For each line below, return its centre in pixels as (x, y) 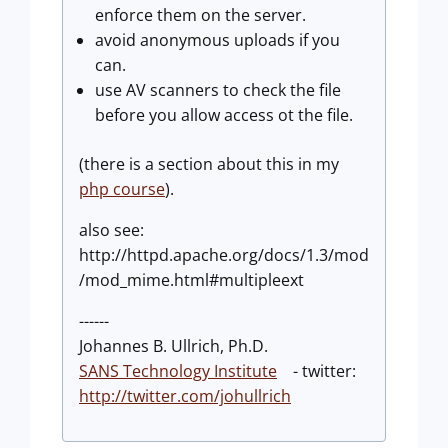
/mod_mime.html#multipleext (191, 280)
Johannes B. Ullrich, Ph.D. (173, 346)
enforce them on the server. (200, 15)
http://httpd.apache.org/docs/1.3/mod (224, 255)
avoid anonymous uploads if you (217, 40)
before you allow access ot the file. (224, 115)
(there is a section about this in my (209, 164)
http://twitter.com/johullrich (185, 396)
